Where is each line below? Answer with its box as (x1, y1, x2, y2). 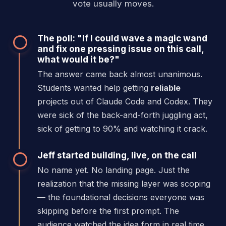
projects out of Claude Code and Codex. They (37, 96, 212, 106)
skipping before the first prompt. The (37, 205, 179, 216)
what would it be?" (37, 53, 120, 65)
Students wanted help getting (37, 82, 151, 93)
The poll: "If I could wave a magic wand (37, 32, 207, 43)
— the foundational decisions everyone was (37, 192, 204, 202)
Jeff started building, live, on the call (37, 149, 197, 160)
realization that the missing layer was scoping (37, 178, 210, 189)
